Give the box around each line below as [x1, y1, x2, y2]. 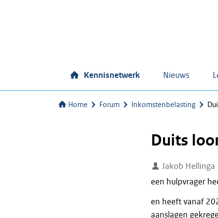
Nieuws [163, 70, 189, 80]
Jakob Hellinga [160, 161, 216, 171]
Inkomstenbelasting [131, 100, 196, 109]
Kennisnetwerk [84, 70, 140, 80]
